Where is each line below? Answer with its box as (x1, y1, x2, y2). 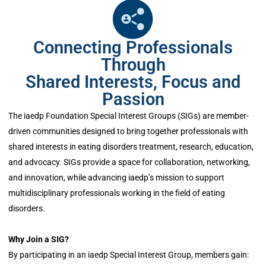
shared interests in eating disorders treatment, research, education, (8, 142, 254, 151)
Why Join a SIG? (8, 235, 69, 244)
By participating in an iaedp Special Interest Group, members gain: (8, 250, 249, 259)
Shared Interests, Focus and (26, 72, 240, 92)
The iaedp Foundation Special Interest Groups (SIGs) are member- (8, 111, 249, 121)
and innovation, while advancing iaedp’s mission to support (8, 173, 224, 182)
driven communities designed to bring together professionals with (8, 126, 248, 136)
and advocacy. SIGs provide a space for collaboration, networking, (8, 157, 250, 167)
